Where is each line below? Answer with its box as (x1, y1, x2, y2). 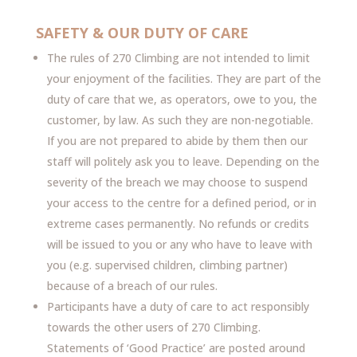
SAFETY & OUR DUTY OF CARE (35, 23, 249, 42)
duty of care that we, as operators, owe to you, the (46, 92, 317, 107)
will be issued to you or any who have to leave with (46, 237, 312, 252)
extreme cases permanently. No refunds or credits (46, 216, 309, 231)
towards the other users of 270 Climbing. (46, 320, 261, 335)
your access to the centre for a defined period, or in (46, 195, 316, 210)
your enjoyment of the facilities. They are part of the (46, 71, 321, 86)
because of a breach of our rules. (46, 278, 218, 293)
